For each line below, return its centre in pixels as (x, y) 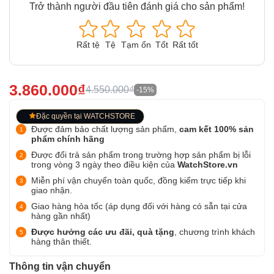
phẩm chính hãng (68, 139)
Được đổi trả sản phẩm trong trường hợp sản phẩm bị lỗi (141, 155)
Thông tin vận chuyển (60, 266)
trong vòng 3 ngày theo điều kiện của (104, 165)
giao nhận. (52, 190)
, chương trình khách (215, 232)
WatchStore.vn (208, 165)
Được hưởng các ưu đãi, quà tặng (103, 232)
